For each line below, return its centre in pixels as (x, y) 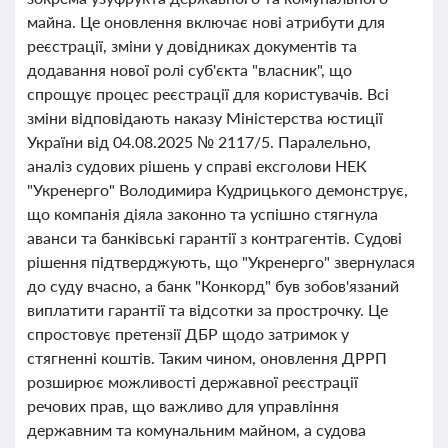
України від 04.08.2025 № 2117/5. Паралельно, (199, 141)
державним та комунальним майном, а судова (196, 429)
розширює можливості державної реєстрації (192, 381)
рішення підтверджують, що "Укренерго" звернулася (221, 261)
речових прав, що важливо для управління (183, 405)
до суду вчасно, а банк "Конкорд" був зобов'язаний (213, 285)
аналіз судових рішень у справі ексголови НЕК (197, 165)
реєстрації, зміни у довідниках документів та (192, 45)
